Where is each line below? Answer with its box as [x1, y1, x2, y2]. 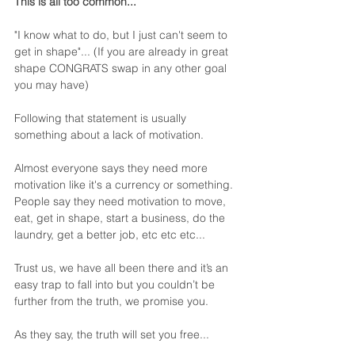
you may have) [14, 78, 89, 93]
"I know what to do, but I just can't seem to [14, 28, 231, 43]
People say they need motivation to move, [14, 194, 229, 209]
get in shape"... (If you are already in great [14, 44, 231, 59]
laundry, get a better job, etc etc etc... [14, 227, 205, 242]
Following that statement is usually [14, 111, 189, 126]
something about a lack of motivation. [14, 128, 204, 143]
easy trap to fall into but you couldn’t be [14, 277, 218, 292]
